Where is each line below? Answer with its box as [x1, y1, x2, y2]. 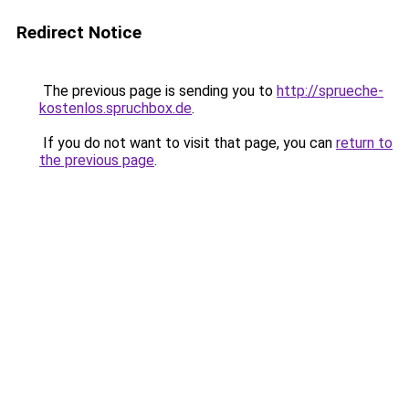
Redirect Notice [16, 22, 142, 43]
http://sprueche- [277, 82, 383, 100]
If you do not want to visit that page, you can [39, 134, 336, 152]
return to [336, 134, 393, 152]
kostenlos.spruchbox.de [39, 100, 192, 117]
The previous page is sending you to [39, 82, 277, 100]
